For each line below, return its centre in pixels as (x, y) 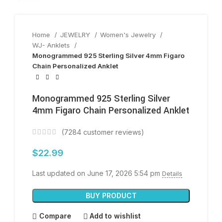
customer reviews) (113, 132)
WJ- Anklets (52, 45)
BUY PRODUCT (111, 195)
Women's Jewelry (129, 35)
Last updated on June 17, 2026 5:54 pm (97, 173)
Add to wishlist (115, 216)
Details (172, 173)
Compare (55, 216)
